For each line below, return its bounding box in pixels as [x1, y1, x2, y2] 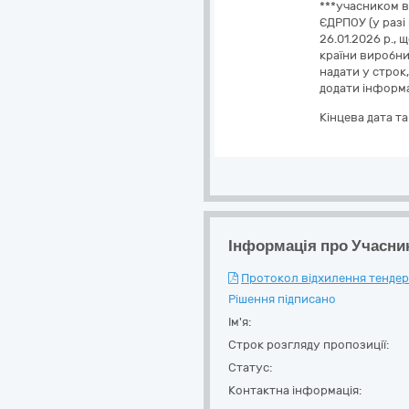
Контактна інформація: [228, 383, 362, 397]
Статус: [228, 361, 272, 374]
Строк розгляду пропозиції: [228, 338, 389, 351]
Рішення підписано [228, 292, 336, 306]
